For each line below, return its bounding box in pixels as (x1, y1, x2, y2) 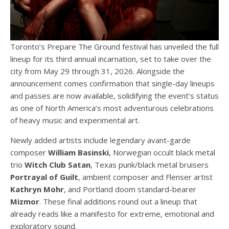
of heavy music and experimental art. (10, 115, 140, 126)
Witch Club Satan (25, 159, 90, 170)
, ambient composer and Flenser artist (78, 172, 213, 182)
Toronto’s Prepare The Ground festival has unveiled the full (10, 41, 219, 52)
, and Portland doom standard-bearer (64, 184, 196, 195)
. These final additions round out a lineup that (39, 196, 197, 207)
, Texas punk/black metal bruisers (90, 159, 209, 170)
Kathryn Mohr (10, 184, 64, 195)
